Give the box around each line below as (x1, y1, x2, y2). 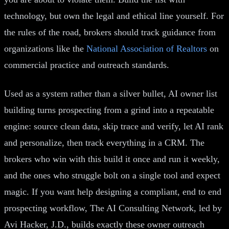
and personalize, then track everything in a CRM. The (4, 137, 204, 148)
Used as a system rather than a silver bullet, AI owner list (4, 88, 217, 99)
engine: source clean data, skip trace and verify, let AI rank (4, 121, 223, 131)
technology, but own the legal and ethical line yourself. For (4, 10, 224, 21)
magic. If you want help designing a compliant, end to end (4, 186, 221, 197)
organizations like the (4, 43, 86, 54)
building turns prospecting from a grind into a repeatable (4, 104, 214, 115)
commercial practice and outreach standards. (4, 59, 169, 70)
